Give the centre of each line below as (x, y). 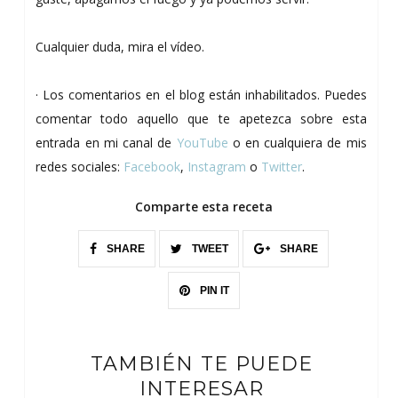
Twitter (282, 167)
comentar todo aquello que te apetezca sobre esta (201, 119)
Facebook (152, 167)
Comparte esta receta (203, 207)
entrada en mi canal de (106, 143)
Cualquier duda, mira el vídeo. (120, 47)
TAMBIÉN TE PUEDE (201, 364)
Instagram (217, 167)
